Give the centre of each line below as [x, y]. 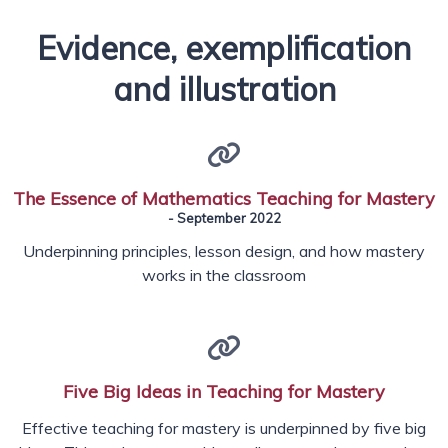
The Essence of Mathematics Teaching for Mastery [224, 199]
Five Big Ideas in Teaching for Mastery [224, 392]
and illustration [224, 89]
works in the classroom [224, 275]
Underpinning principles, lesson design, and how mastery [224, 251]
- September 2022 [224, 218]
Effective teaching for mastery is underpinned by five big [224, 428]
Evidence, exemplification [224, 48]
